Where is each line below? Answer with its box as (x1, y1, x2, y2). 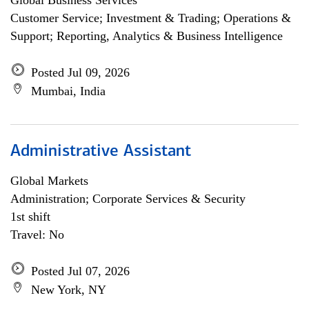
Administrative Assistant (10, 143, 191, 160)
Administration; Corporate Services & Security (10, 192, 246, 206)
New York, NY (31, 283, 106, 297)
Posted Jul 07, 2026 (31, 264, 130, 278)
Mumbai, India (31, 84, 106, 98)
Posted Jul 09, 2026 (31, 66, 130, 79)
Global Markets (10, 174, 88, 188)
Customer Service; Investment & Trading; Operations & (10, 11, 291, 25)
